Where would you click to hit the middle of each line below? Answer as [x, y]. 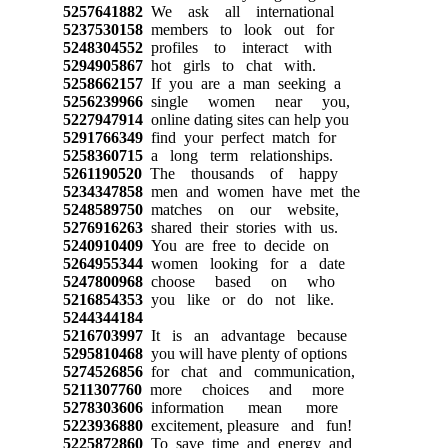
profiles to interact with [237, 47]
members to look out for [238, 29]
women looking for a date [243, 263]
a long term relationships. [237, 155]
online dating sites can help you [245, 119]
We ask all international [238, 11]
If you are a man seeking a [241, 83]
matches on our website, [240, 209]
